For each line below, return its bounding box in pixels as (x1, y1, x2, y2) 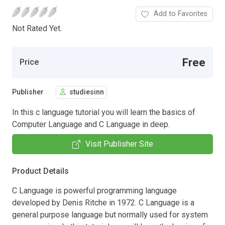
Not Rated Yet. (12, 23, 62, 33)
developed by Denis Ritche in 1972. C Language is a (12, 197, 194, 207)
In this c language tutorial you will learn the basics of (12, 107, 195, 117)
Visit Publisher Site (85, 139, 153, 149)
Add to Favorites (154, 9, 207, 18)
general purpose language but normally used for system (12, 209, 208, 219)
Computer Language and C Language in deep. (12, 119, 170, 129)
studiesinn (69, 88, 104, 97)
